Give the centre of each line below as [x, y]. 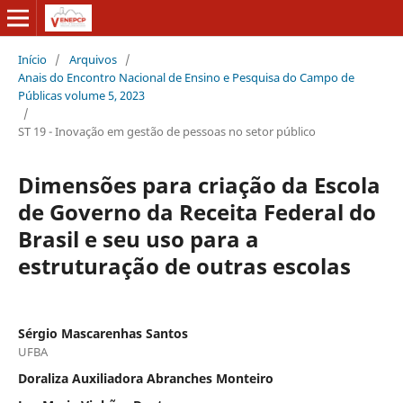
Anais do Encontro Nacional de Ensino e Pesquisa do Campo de [186, 77]
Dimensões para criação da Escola [199, 184]
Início [32, 59]
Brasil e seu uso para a [138, 238]
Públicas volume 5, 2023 [81, 95]
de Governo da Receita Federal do [197, 211]
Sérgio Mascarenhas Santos [103, 333]
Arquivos [93, 59]
